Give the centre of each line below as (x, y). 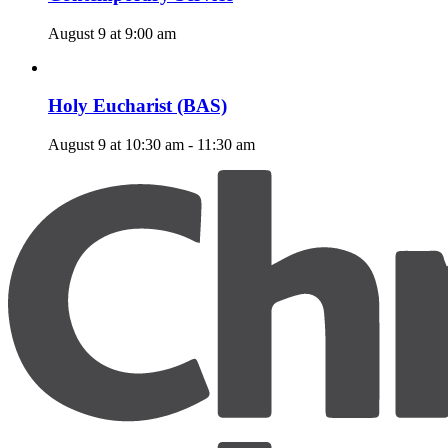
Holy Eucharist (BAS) (137, 106)
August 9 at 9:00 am (112, 33)
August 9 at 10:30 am (116, 145)
